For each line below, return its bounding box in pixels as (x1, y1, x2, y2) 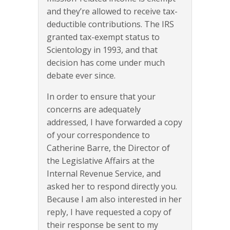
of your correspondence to (47, 129, 150, 141)
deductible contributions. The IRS (47, 18, 174, 30)
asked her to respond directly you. (47, 181, 177, 193)
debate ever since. (47, 70, 116, 82)
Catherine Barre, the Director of (47, 142, 170, 154)
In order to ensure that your (47, 91, 156, 103)
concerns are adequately (47, 104, 141, 116)
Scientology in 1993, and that (47, 44, 158, 56)
